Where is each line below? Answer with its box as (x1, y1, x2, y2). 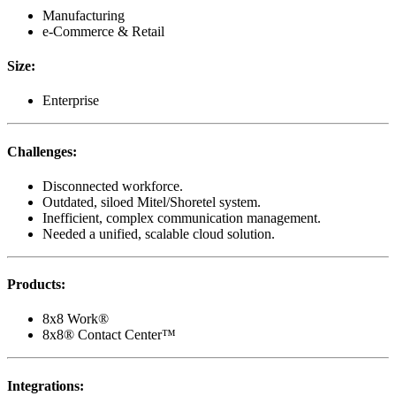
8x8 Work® (42, 311, 109, 327)
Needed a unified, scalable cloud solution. (42, 225, 275, 241)
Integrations (7, 377, 80, 393)
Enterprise (42, 93, 99, 109)
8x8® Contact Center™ (42, 327, 176, 343)
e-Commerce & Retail (42, 23, 164, 39)
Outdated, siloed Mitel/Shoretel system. (42, 194, 261, 209)
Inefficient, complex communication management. (42, 209, 321, 225)
